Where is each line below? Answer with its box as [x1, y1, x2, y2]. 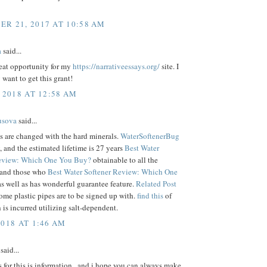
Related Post [136, 178, 176, 190]
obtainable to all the [91, 154, 158, 166]
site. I [160, 61, 179, 72]
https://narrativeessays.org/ [73, 61, 160, 72]
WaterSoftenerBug [120, 131, 179, 142]
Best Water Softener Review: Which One [48, 166, 178, 178]
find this [137, 190, 163, 201]
